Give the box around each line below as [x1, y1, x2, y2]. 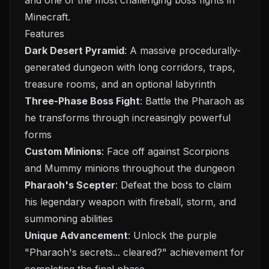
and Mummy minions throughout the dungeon [25, 162, 235, 174]
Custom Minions [25, 145, 101, 157]
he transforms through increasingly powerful [25, 112, 231, 124]
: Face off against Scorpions [101, 145, 229, 157]
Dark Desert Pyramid [25, 44, 124, 56]
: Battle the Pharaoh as [140, 95, 244, 107]
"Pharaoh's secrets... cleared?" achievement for [25, 246, 244, 258]
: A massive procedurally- [124, 44, 241, 56]
